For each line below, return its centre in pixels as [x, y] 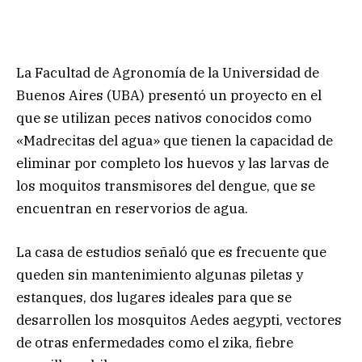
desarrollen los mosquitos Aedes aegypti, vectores [179, 320]
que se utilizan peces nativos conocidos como [164, 118]
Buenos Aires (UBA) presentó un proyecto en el [169, 95]
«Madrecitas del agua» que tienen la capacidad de [175, 140]
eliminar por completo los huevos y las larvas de [173, 163]
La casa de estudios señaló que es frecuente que [171, 252]
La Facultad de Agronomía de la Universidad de [168, 72]
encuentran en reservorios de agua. [132, 208]
